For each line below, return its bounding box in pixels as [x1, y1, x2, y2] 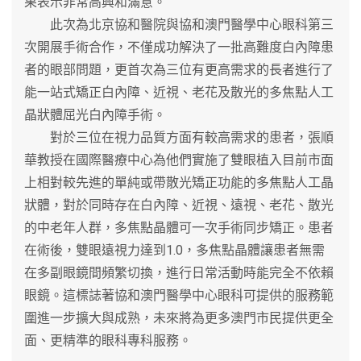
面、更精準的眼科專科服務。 [24, 332, 192, 348]
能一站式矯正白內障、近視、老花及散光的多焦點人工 [24, 84, 334, 100]
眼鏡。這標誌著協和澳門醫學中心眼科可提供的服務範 [24, 287, 334, 303]
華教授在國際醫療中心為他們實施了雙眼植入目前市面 [24, 151, 334, 168]
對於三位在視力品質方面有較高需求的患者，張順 [24, 129, 334, 145]
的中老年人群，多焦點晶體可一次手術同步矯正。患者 [24, 219, 334, 235]
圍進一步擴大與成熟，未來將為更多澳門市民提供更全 [24, 309, 334, 326]
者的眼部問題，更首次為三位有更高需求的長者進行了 [24, 61, 334, 77]
